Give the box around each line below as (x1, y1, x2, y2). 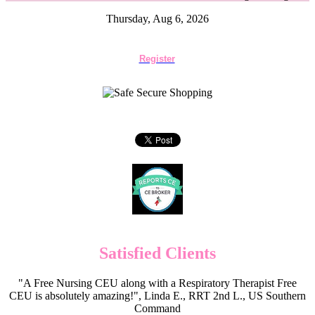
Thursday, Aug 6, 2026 (106, 13, 209, 25)
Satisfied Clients (99, 243, 216, 262)
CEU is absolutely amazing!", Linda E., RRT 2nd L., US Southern (9, 289, 306, 302)
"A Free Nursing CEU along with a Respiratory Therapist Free (18, 276, 297, 289)
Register (139, 53, 175, 64)
